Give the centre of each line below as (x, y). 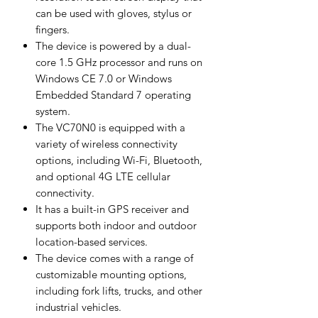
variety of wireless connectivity (106, 143)
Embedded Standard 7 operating (113, 94)
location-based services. (92, 241)
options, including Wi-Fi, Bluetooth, (119, 160)
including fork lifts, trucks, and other (119, 290)
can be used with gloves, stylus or (114, 13)
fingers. (53, 29)
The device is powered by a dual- (113, 45)
